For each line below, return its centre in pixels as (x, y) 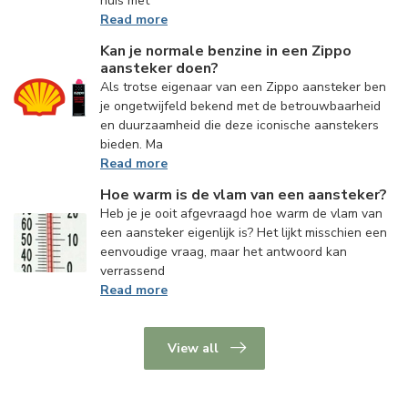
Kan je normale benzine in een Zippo (226, 51)
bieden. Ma (132, 144)
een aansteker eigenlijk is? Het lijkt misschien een (244, 232)
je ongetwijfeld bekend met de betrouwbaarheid (240, 106)
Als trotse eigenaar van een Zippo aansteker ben (243, 87)
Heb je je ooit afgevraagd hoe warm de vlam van (241, 213)
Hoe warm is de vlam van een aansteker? (244, 194)
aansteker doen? (159, 68)
